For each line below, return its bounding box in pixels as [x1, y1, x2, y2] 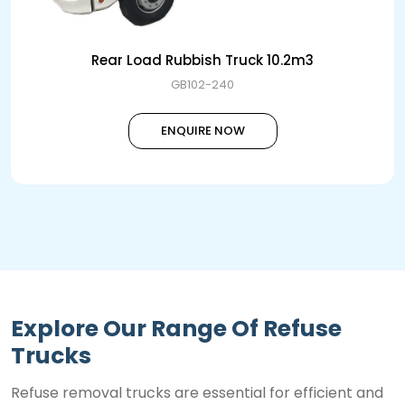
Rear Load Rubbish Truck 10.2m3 [91, 50, 314, 70]
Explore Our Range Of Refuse [11, 312, 342, 344]
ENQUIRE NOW [160, 122, 245, 139]
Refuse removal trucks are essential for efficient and [11, 381, 383, 403]
